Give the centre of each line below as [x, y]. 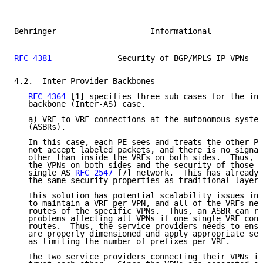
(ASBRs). [40, 127]
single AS [45, 173]
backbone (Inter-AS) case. [80, 104]
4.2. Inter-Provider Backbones [85, 81]
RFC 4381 [33, 58]
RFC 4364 [47, 97]
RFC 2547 [94, 173]
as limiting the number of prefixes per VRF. [122, 242]
